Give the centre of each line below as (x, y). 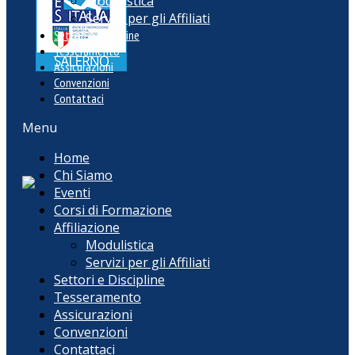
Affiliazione (87, 227)
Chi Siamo (83, 175)
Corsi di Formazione (113, 210)
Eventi (72, 193)
